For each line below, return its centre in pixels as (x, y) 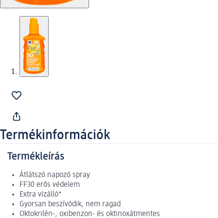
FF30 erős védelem (50, 185)
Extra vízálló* (40, 195)
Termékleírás (36, 157)
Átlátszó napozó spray (55, 175)
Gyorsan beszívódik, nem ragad (70, 205)
